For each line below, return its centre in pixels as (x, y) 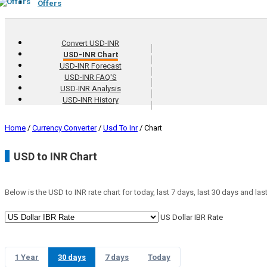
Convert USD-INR (91, 43)
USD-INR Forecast (90, 66)
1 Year (27, 257)
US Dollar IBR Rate (191, 217)
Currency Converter (64, 128)
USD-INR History (90, 100)
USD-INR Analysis (90, 88)
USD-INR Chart (90, 54)
